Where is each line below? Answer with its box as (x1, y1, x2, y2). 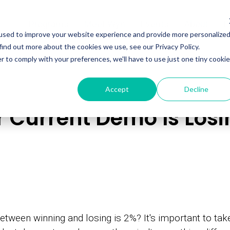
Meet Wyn (84, 18, 126, 29)
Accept (105, 84, 129, 93)
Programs (29, 18, 69, 29)
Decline (184, 84, 208, 93)
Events (141, 18, 169, 29)
